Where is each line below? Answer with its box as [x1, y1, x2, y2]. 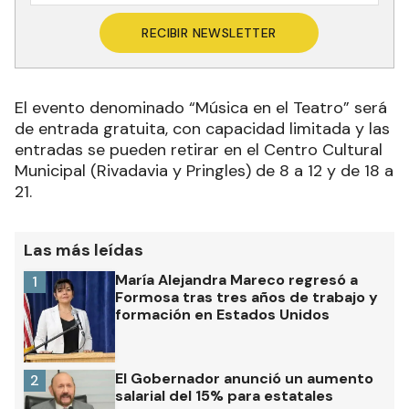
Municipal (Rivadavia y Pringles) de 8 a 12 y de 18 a [15, 160, 393, 183]
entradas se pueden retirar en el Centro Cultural [15, 139, 383, 162]
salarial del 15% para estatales [115, 386, 333, 406]
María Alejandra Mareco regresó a [115, 270, 358, 290]
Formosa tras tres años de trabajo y [115, 288, 378, 308]
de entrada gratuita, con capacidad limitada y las [15, 118, 390, 141]
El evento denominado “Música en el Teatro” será [15, 97, 387, 120]
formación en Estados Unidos [115, 305, 330, 325]
